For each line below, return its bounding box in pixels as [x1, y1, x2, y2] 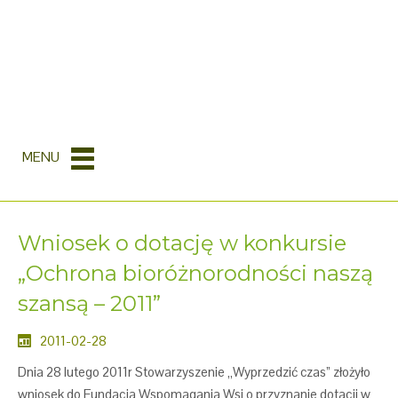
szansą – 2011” [18, 291, 161, 316]
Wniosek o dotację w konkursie [18, 230, 346, 256]
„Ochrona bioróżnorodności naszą [18, 260, 373, 286]
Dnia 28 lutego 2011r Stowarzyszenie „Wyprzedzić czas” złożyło [18, 362, 370, 380]
